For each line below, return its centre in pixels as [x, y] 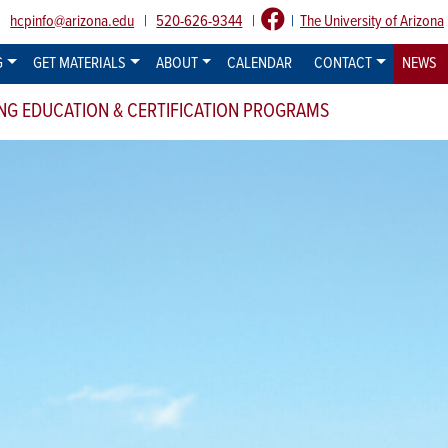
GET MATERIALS [79, 63]
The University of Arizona [372, 21]
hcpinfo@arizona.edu [72, 21]
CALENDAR [260, 63]
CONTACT [343, 63]
